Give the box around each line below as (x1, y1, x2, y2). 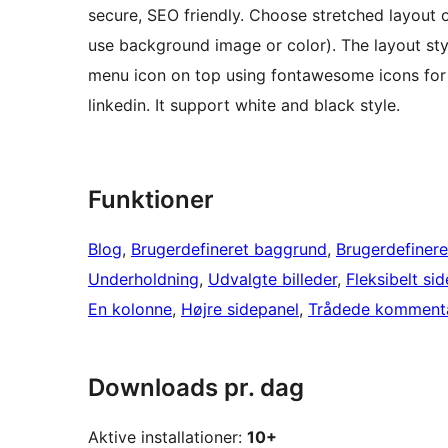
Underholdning (88, 269, 199, 290)
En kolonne (88, 299, 172, 320)
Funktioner (88, 185, 214, 215)
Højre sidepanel (181, 299, 299, 320)
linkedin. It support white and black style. (88, 95, 400, 116)
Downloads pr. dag (88, 373, 304, 403)
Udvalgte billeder (208, 269, 337, 290)
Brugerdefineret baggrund (131, 239, 327, 260)
